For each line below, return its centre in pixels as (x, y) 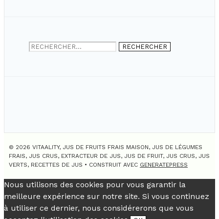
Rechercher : (49, 46)
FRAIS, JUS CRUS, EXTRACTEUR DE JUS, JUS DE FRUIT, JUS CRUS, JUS (109, 156)
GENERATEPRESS (164, 165)
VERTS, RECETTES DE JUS (46, 165)
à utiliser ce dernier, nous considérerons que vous (99, 208)
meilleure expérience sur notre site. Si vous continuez (107, 197)
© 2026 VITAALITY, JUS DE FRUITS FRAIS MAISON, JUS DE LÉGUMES (106, 147)
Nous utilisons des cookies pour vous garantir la (95, 185)
